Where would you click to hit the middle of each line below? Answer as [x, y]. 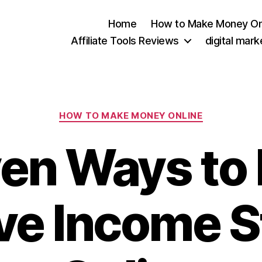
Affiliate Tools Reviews [125, 40]
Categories [156, 110]
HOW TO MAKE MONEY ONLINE [131, 116]
